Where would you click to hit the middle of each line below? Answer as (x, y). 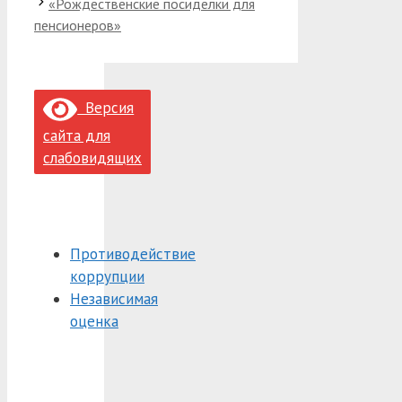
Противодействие (133, 253)
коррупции (107, 276)
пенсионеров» (78, 25)
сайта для (77, 135)
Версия (106, 108)
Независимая (114, 298)
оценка (94, 321)
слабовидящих (92, 157)
